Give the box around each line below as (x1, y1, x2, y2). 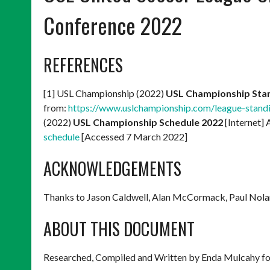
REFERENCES (43, 52, 123, 77)
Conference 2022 (43, 9, 182, 41)
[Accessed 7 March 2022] (80, 131, 187, 142)
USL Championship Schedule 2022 (73, 116, 223, 128)
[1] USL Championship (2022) (43, 87, 166, 99)
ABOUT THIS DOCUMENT (43, 216, 195, 241)
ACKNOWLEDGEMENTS (43, 156, 181, 181)
